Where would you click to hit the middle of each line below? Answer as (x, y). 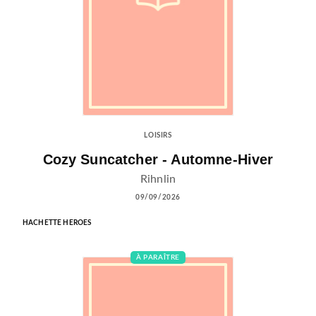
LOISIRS (158, 136)
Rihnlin (158, 179)
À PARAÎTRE (158, 257)
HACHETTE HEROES (57, 223)
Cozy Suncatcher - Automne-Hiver (158, 160)
